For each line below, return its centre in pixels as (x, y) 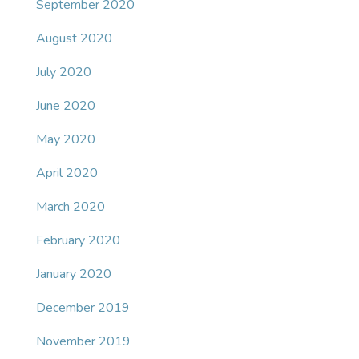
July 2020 (64, 73)
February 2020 (78, 241)
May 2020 (66, 140)
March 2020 (71, 207)
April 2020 (67, 173)
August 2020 (74, 39)
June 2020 (66, 106)
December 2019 (83, 308)
